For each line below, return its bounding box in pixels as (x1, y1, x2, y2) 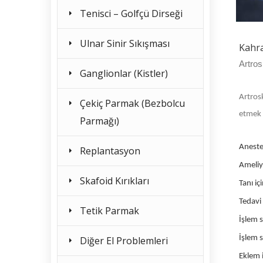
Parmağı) (80, 114, 119, 127)
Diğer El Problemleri (80, 234, 168, 247)
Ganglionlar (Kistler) (80, 67, 168, 80)
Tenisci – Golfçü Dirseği (80, 7, 183, 20)
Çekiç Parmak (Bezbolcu (80, 97, 185, 110)
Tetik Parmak (80, 204, 139, 217)
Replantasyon (80, 144, 140, 157)
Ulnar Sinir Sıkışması (80, 37, 170, 50)
